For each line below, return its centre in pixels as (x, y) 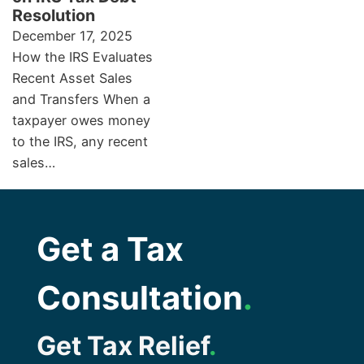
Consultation (139, 297)
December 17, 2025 (72, 35)
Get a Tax (110, 249)
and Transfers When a (81, 99)
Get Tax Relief (122, 345)
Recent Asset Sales (72, 78)
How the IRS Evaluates (82, 56)
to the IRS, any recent (80, 141)
